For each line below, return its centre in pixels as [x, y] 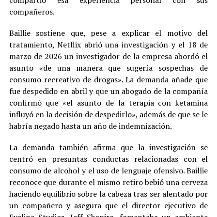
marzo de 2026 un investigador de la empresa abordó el [108, 56]
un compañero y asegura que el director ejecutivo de [108, 206]
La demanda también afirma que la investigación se [108, 147]
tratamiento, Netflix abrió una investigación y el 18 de [108, 45]
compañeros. [32, 12]
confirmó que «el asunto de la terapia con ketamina [108, 103]
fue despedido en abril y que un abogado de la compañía [108, 91]
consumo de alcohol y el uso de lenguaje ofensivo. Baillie [108, 171]
